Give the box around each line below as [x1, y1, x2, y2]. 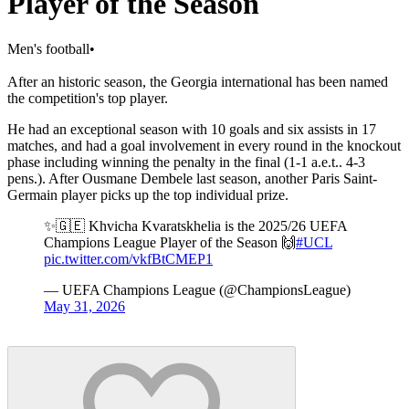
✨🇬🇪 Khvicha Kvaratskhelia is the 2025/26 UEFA [44, 217, 347, 234]
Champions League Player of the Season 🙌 [44, 234, 296, 250]
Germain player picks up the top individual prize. [7, 186, 288, 203]
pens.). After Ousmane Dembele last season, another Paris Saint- [7, 170, 377, 186]
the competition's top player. [7, 89, 168, 106]
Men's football [7, 40, 89, 57]
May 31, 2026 [44, 298, 125, 314]
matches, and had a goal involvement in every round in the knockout [7, 137, 401, 153]
